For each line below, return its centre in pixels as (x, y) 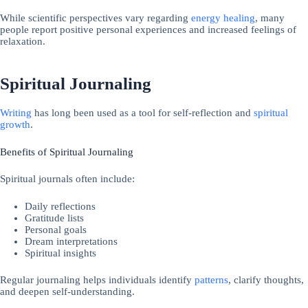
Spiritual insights (61, 253)
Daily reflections (60, 207)
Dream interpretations (71, 242)
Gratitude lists (55, 218)
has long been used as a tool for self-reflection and (143, 112)
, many (270, 18)
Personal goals (56, 230)
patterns (211, 280)
